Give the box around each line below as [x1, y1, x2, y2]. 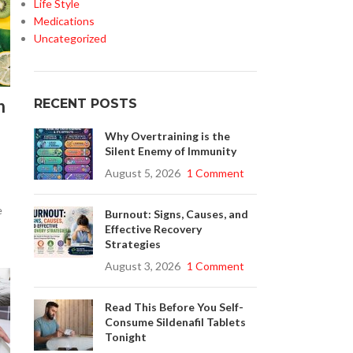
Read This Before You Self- [104, 300, 243, 314]
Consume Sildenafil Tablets [104, 315, 246, 329]
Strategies [104, 237, 161, 251]
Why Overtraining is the [104, 129, 230, 143]
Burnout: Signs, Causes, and [104, 207, 248, 221]
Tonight [104, 330, 147, 344]
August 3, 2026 [104, 259, 180, 273]
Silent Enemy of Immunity [104, 144, 236, 158]
